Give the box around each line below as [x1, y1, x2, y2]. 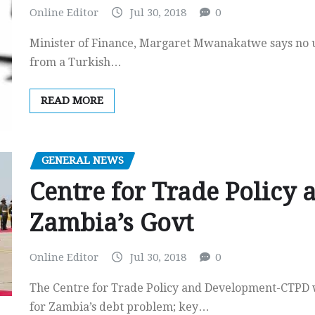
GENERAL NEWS [41, 154, 124, 167]
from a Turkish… [30, 55, 122, 69]
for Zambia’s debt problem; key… [30, 300, 210, 314]
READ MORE [41, 94, 103, 107]
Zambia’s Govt [30, 208, 193, 237]
